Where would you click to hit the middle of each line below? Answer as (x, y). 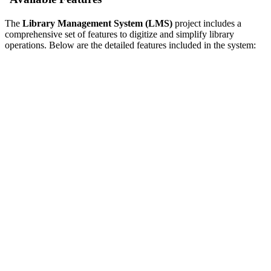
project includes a (207, 23)
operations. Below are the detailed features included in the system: (130, 45)
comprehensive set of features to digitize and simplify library (119, 34)
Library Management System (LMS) (97, 23)
